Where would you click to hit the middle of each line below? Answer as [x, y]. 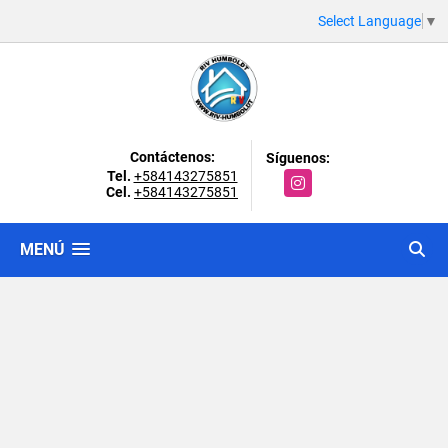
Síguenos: [298, 157]
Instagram [316, 178]
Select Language [369, 20]
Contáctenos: [172, 156]
